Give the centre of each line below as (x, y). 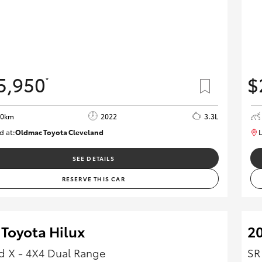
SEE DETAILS (93, 158)
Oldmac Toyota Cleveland (59, 132)
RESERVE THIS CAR (93, 178)
